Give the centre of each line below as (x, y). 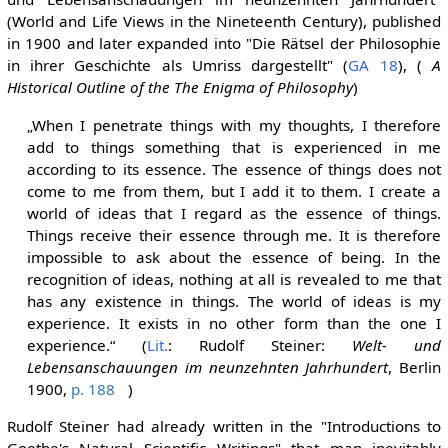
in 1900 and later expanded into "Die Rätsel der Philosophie (224, 43)
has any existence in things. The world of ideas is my (234, 300)
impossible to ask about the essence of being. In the (234, 256)
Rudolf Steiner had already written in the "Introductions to (224, 425)
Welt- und (397, 344)
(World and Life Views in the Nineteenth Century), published (224, 21)
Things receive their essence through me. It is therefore (234, 234)
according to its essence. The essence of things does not (234, 168)
